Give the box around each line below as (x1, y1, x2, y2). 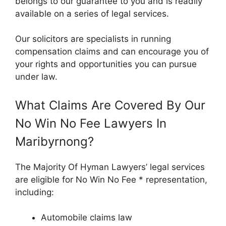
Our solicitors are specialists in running (15, 34, 171, 44)
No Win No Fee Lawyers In (15, 116, 166, 131)
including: (15, 187, 54, 197)
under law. (15, 72, 58, 82)
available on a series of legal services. (15, 8, 169, 19)
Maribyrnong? (15, 134, 94, 149)
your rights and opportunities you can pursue (15, 59, 197, 69)
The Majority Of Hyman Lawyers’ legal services (15, 161, 205, 172)
